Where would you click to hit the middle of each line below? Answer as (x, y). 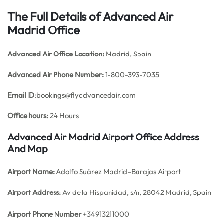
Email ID (21, 95)
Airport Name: (31, 172)
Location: (89, 54)
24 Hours (63, 116)
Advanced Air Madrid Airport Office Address (103, 137)
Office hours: (28, 116)
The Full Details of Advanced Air (90, 16)
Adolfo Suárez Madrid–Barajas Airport (118, 172)
